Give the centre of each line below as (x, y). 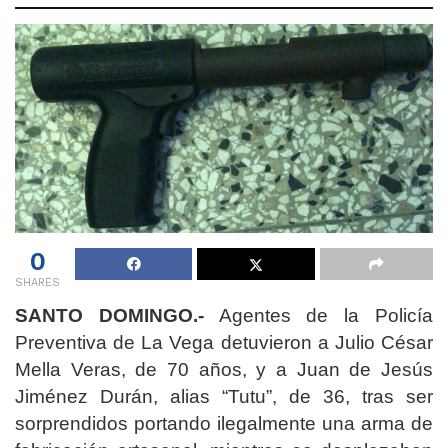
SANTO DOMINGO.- (109, 315)
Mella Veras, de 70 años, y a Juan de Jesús (224, 369)
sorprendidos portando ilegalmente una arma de (224, 423)
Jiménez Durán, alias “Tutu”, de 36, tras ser (224, 396)
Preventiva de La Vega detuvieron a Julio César (224, 342)
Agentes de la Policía (318, 315)
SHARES (37, 282)
